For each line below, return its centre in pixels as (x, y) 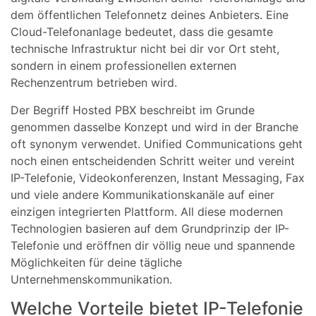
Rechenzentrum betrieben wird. (94, 83)
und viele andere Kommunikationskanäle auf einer (142, 194)
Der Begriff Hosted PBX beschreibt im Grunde (133, 110)
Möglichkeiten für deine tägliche (96, 262)
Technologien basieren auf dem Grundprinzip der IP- (150, 228)
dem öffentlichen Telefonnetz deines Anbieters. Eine (150, 15)
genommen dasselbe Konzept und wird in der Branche (154, 127)
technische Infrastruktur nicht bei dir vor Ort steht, (145, 49)
